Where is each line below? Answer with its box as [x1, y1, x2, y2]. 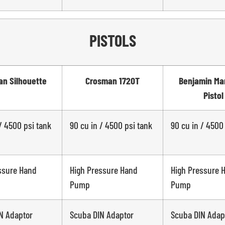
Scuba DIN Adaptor [69, 208, 134, 221]
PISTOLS [89, 31, 136, 50]
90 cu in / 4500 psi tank [69, 119, 152, 132]
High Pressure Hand [69, 164, 138, 176]
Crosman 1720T [85, 74, 140, 87]
